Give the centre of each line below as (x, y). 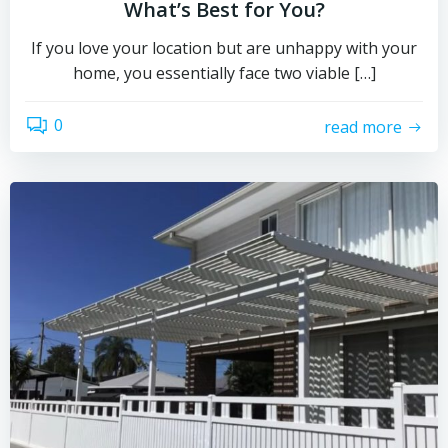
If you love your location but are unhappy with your (224, 48)
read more (363, 126)
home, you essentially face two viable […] (224, 73)
